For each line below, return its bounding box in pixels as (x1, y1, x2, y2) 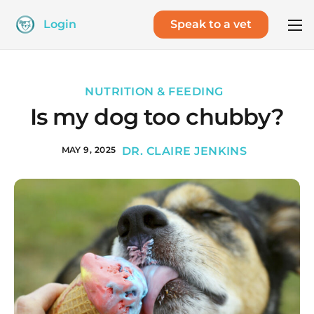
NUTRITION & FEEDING (85, 85, 224, 98)
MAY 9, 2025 (61, 144, 116, 155)
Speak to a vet (170, 18, 252, 31)
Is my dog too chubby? (29, 103, 285, 130)
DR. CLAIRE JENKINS (121, 144, 247, 158)
